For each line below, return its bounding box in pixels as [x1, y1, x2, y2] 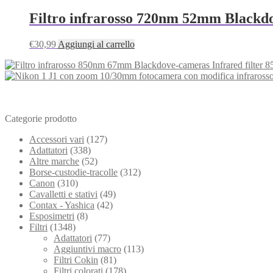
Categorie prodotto [5, 113, 77, 124]
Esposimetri [29, 210, 74, 221]
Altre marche [29, 155, 79, 166]
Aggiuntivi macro [54, 243, 121, 254]
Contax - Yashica [29, 199, 94, 210]
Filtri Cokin [54, 254, 98, 265]
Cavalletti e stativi [29, 188, 97, 199]
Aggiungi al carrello [58, 38, 135, 49]
